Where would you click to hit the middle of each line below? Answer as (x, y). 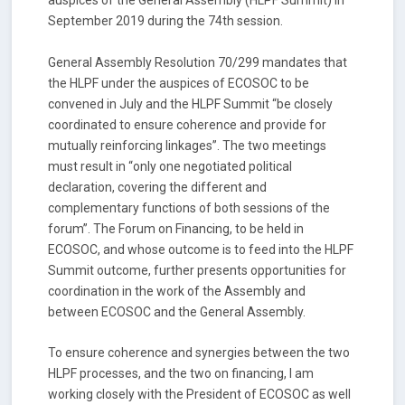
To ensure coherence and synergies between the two (199, 352)
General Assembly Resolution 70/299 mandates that (198, 62)
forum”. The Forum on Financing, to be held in (176, 228)
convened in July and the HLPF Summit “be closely (191, 104)
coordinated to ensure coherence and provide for (188, 124)
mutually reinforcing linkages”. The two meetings (188, 145)
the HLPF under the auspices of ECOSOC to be (179, 83)
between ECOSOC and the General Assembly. (177, 311)
